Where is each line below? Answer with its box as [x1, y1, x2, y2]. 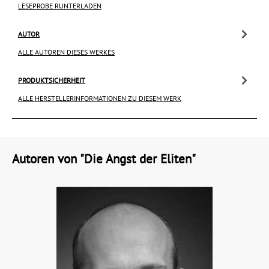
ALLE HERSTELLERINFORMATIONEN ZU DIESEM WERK [18, 93, 181, 103]
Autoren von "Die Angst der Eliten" [12, 151, 196, 167]
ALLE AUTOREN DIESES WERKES [18, 47, 115, 56]
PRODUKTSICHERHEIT [18, 75, 85, 85]
